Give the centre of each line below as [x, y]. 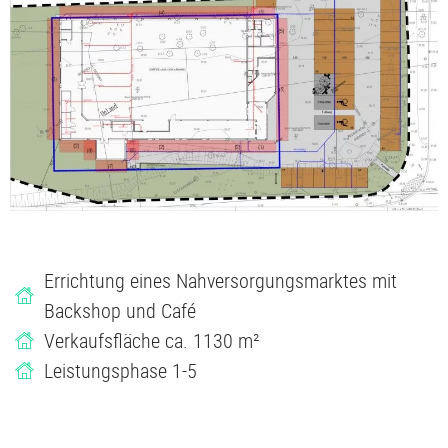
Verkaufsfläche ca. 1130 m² [151, 340]
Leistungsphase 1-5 [120, 370]
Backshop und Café [119, 310]
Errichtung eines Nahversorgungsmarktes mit [220, 280]
